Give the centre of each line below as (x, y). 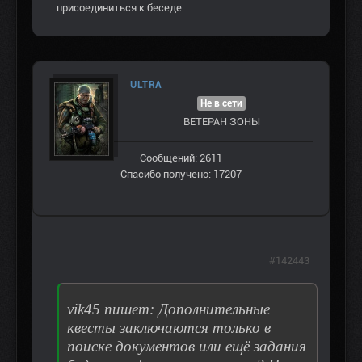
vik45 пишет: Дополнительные (168, 309)
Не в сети (221, 104)
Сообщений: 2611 (181, 158)
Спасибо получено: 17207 (181, 175)
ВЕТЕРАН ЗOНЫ (221, 122)
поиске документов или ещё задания (187, 347)
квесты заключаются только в (169, 328)
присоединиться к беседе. (120, 8)
